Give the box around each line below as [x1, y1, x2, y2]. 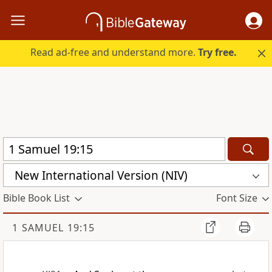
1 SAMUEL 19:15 [12, 221, 95, 235]
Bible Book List [3, 191, 70, 205]
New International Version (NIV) [15, 167, 188, 183]
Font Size [216, 191, 257, 205]
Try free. [198, 46, 237, 59]
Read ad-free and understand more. [30, 46, 199, 59]
